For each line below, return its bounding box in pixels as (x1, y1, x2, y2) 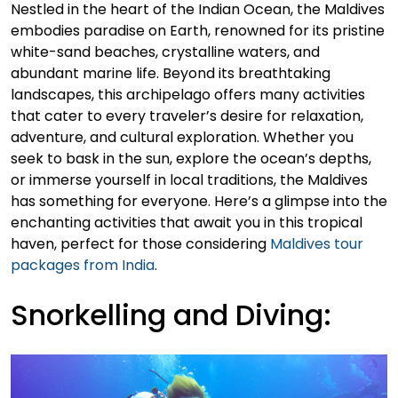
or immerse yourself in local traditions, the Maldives (11, 170, 368, 190)
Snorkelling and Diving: (11, 295, 331, 335)
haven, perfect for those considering (11, 234, 270, 254)
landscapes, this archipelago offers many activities (11, 84, 365, 105)
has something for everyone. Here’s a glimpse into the (11, 191, 387, 211)
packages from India (11, 255, 155, 275)
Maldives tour (270, 234, 363, 254)
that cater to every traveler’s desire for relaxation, (11, 106, 363, 126)
